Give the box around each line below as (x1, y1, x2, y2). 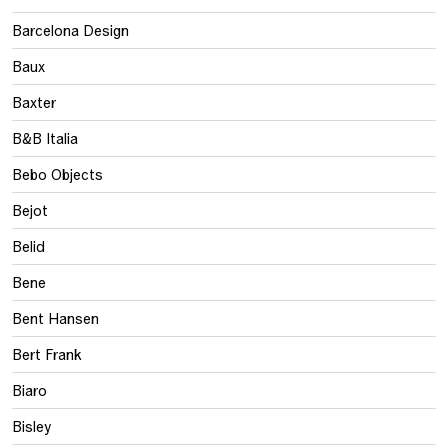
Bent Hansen (12, 309, 99, 327)
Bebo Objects (12, 165, 103, 183)
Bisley (12, 417, 51, 435)
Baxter (12, 93, 56, 111)
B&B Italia (12, 129, 78, 147)
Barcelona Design (12, 21, 129, 39)
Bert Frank (12, 345, 82, 363)
